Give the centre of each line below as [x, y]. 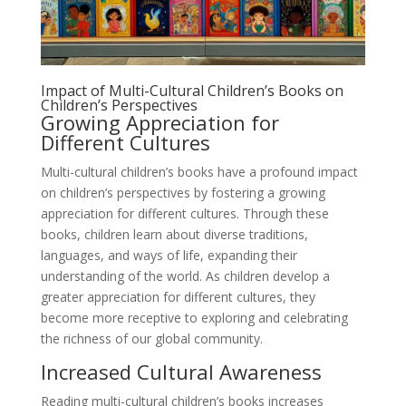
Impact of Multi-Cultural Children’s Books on [192, 91]
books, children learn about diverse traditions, [174, 235]
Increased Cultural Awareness [181, 372]
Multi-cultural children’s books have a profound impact [199, 172]
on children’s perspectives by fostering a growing [183, 193]
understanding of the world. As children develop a [185, 276]
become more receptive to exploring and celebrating [194, 318]
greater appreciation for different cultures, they [178, 297]
